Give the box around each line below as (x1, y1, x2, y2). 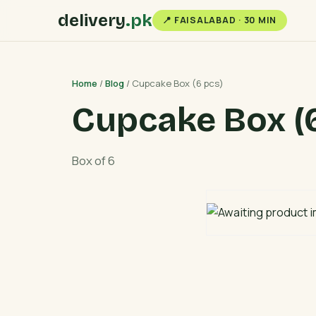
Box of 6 (72, 152, 115, 169)
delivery (58, 10, 126, 30)
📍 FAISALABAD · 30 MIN (162, 14, 277, 27)
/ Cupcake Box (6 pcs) (124, 76, 224, 90)
